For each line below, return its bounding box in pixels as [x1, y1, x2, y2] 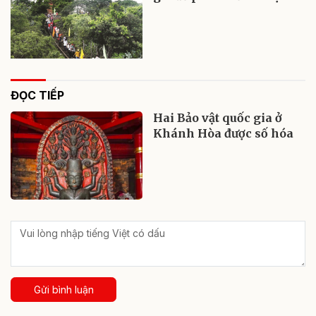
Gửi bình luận [33, 283, 94, 296]
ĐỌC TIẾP [11, 88, 64, 103]
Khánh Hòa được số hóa [153, 126, 294, 141]
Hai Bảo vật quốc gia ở [153, 111, 283, 126]
